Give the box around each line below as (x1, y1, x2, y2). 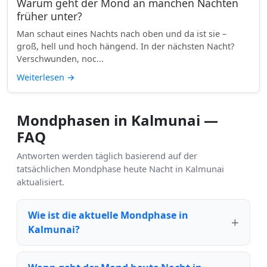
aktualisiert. (17, 175, 64, 188)
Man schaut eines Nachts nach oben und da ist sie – (17, 27, 226, 39)
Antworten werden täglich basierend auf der (17, 149, 197, 162)
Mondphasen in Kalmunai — (17, 110, 218, 130)
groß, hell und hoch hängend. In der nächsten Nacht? (17, 40, 234, 52)
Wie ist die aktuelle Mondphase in (28, 208, 188, 222)
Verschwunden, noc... (17, 52, 104, 64)
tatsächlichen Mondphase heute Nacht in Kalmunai (17, 162, 224, 175)
